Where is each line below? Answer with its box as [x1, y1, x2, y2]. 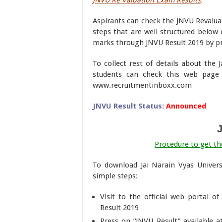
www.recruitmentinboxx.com [93, 81, 192, 90]
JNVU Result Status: [93, 102, 164, 111]
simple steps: [93, 171, 138, 180]
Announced [166, 102, 206, 111]
